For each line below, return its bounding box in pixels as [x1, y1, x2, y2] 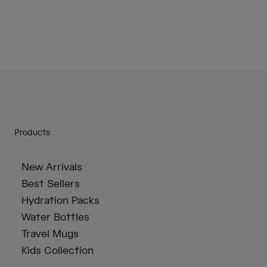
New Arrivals [21, 161, 82, 175]
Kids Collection [21, 244, 94, 258]
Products [14, 128, 50, 139]
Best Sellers [21, 178, 80, 191]
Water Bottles [21, 211, 89, 225]
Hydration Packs [21, 194, 100, 208]
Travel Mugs [21, 228, 79, 241]
